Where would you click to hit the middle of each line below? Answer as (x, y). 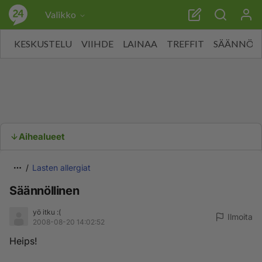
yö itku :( (47, 212)
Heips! (23, 241)
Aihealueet (42, 137)
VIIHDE (97, 44)
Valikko (61, 14)
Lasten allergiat (61, 168)
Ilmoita (240, 217)
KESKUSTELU (43, 44)
